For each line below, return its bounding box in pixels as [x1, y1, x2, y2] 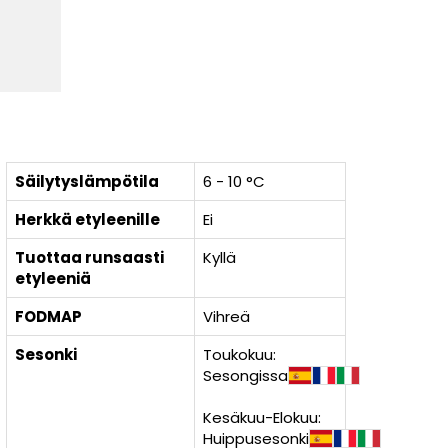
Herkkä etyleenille [15, 209, 160, 230]
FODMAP [15, 306, 82, 327]
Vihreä [203, 306, 250, 327]
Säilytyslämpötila [15, 171, 159, 192]
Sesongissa [203, 365, 288, 386]
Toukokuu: [203, 344, 276, 365]
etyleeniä [15, 268, 91, 289]
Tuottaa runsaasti [15, 247, 164, 268]
